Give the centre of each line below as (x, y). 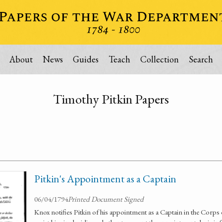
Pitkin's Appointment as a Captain (105, 179)
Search (201, 59)
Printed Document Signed (106, 199)
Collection (159, 59)
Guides (85, 59)
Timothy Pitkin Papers (111, 99)
